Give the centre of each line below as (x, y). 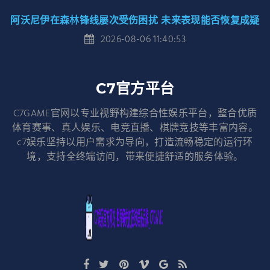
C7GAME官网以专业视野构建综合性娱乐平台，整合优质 (135, 114)
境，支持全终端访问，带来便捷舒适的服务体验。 (135, 157)
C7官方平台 (135, 88)
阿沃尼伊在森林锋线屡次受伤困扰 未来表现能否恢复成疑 (135, 20)
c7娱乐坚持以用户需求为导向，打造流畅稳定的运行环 (135, 143)
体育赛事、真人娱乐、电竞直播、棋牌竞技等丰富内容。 (135, 128)
